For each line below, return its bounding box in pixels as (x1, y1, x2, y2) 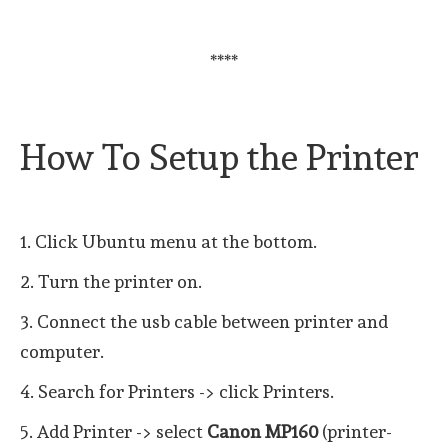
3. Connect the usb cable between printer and (20, 310, 388, 332)
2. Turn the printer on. (20, 270, 202, 292)
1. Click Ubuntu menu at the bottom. (20, 230, 321, 252)
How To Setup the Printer (20, 135, 419, 178)
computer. (20, 340, 104, 362)
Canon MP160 (207, 420, 318, 442)
